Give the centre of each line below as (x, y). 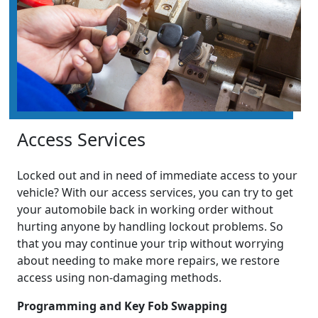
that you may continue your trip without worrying (150, 244)
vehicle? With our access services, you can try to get (155, 193)
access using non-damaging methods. (119, 278)
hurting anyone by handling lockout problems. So (150, 227)
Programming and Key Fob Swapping (122, 306)
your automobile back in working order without (145, 210)
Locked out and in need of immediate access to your (157, 176)
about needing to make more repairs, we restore (148, 261)
